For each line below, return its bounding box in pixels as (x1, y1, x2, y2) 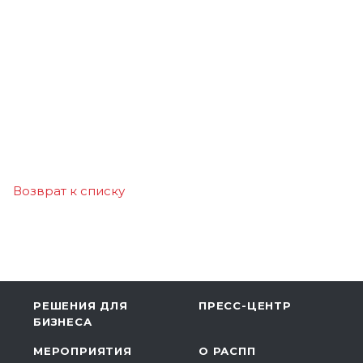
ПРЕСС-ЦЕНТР (198, 299, 292, 312)
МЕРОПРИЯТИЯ (33, 344, 132, 357)
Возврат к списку (13, 183, 125, 199)
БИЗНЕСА (33, 315, 92, 328)
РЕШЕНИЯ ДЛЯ (33, 299, 128, 312)
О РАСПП (198, 344, 256, 357)
